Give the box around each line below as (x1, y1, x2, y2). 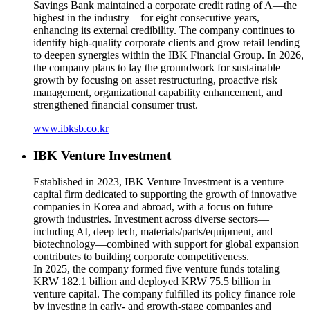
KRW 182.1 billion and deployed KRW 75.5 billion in (33, 275, 271, 288)
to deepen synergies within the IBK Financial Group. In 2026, (33, 49, 304, 61)
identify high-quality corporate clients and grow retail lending (33, 37, 300, 48)
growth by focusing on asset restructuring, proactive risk (33, 74, 277, 86)
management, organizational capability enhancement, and (33, 86, 282, 98)
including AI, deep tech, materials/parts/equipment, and (33, 226, 273, 238)
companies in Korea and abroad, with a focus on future (33, 201, 273, 213)
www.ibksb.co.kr (33, 122, 109, 134)
